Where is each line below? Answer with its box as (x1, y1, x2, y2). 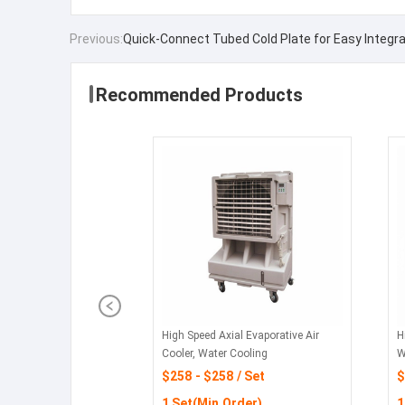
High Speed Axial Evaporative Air (162, 329, 319, 343)
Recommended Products (96, 84, 303, 107)
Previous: (70, 32, 123, 47)
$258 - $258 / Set (162, 369, 265, 384)
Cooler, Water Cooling (162, 347, 268, 361)
